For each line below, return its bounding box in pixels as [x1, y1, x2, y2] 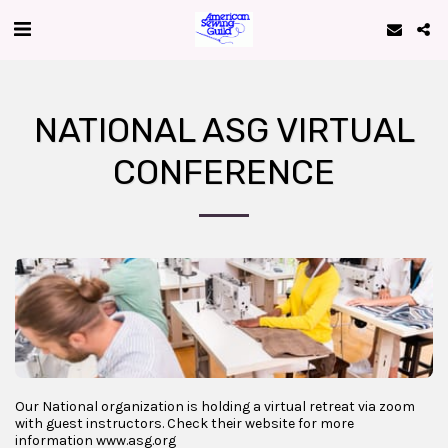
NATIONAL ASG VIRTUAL [33, 110, 415, 151]
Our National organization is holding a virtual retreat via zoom [15, 398, 415, 415]
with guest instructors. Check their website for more [15, 415, 354, 432]
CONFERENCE [113, 152, 335, 193]
